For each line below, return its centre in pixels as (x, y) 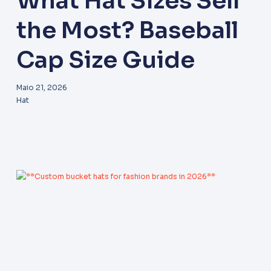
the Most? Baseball (127, 30)
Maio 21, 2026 (41, 87)
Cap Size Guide (105, 60)
